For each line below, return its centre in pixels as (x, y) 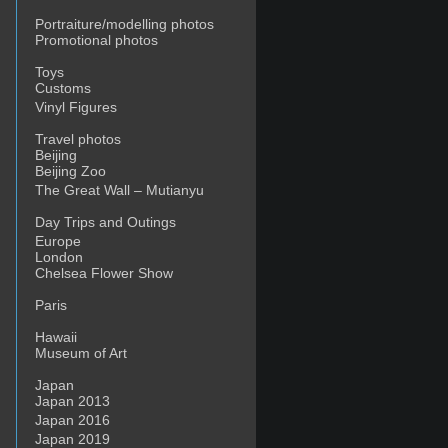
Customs (63, 88)
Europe (58, 241)
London (59, 257)
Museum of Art (81, 353)
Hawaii (56, 337)
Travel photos (78, 139)
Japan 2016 (72, 420)
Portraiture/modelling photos (124, 24)
